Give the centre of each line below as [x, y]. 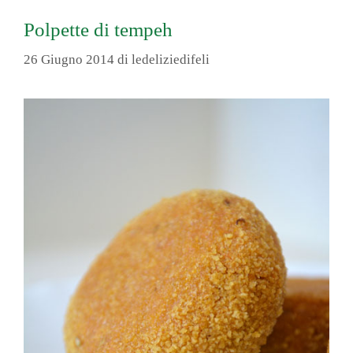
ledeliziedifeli [171, 60]
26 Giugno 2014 [69, 60]
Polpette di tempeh [98, 29]
